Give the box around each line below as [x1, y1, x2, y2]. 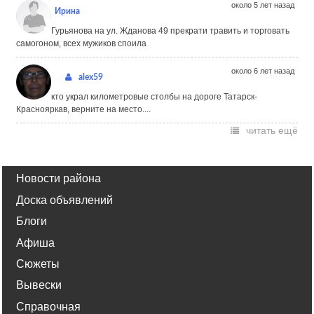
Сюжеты [16, 257, 60, 270]
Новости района [16, 172, 101, 185]
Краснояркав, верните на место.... [16, 104, 151, 114]
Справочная [16, 300, 81, 313]
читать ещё [246, 125, 298, 136]
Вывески [16, 279, 62, 292]
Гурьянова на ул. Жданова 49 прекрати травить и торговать [51, 26, 289, 36]
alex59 [78, 73, 103, 81]
